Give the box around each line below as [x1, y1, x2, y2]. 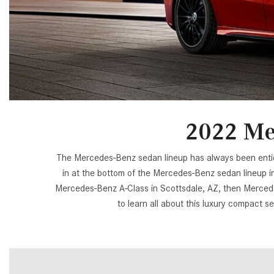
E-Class [83, 44, 114, 56]
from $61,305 [83, 23, 135, 34]
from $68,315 [83, 75, 135, 85]
